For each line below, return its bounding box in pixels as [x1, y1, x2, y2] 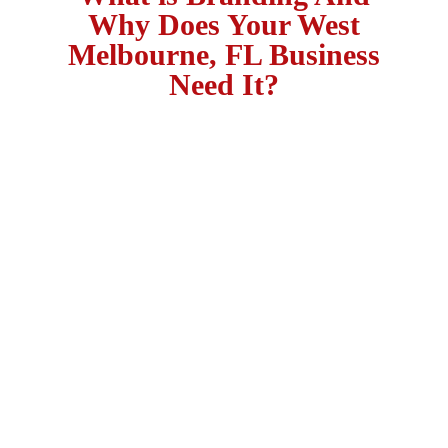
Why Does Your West [87, 8, 360, 43]
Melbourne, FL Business [67, 38, 380, 73]
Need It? [168, 68, 279, 103]
